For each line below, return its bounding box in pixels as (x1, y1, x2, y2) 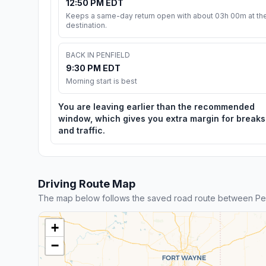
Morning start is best (66, 76, 137, 85)
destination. (66, 20, 107, 30)
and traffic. (58, 125, 105, 135)
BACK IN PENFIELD (66, 50, 130, 59)
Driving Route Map (38, 177, 135, 190)
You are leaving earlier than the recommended (58, 101, 255, 112)
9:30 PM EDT (66, 62, 121, 73)
